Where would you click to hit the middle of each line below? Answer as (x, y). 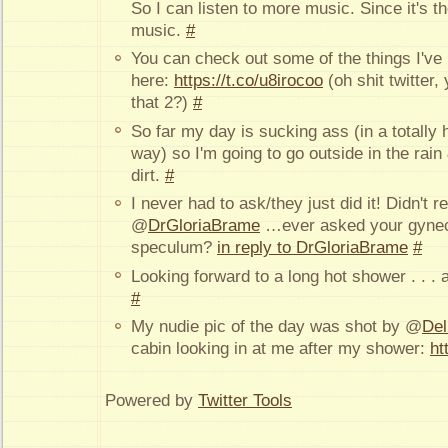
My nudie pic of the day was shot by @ (276, 327)
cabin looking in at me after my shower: (280, 349)
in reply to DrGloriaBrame (312, 248)
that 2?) (162, 103)
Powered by (151, 400)
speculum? (174, 248)
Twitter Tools (245, 400)
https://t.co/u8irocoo (248, 81)
